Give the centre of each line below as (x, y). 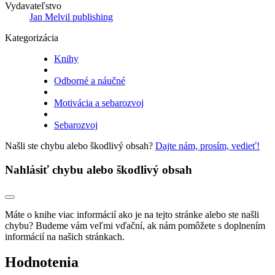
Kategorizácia (32, 38)
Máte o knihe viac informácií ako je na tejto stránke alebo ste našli (132, 214)
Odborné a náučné (90, 81)
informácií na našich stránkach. (65, 236)
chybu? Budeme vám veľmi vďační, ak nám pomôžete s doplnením (135, 225)
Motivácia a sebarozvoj (99, 103)
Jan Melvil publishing (71, 17)
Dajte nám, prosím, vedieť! (207, 146)
